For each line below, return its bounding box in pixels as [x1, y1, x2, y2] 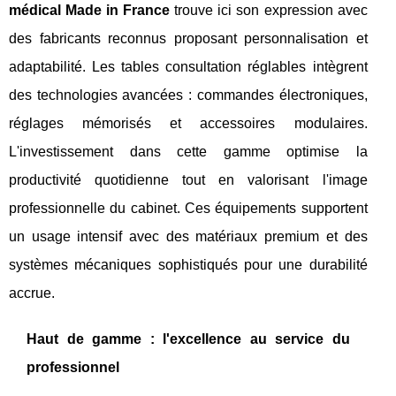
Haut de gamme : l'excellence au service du [27, 331, 350, 346]
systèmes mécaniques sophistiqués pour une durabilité [9, 257, 368, 272]
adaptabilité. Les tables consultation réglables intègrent [9, 59, 368, 74]
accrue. [9, 286, 55, 301]
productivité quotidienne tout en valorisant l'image [9, 172, 368, 187]
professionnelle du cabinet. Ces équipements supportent [9, 201, 368, 216]
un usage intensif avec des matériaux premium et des [9, 229, 368, 244]
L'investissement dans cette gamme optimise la [9, 144, 368, 159]
